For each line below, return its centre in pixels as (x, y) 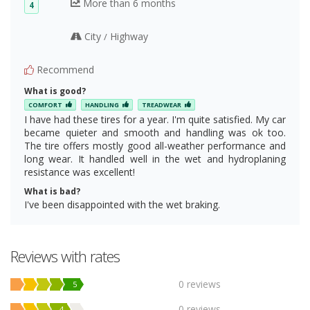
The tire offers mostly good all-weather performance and (155, 145)
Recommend (64, 70)
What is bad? (52, 191)
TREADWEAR (162, 104)
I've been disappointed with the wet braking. (122, 204)
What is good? (55, 91)
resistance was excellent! (80, 172)
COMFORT (45, 104)
